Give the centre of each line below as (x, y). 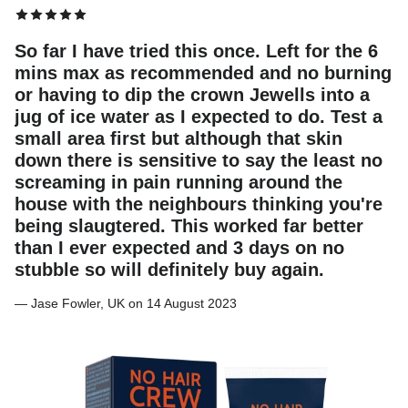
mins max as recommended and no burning (203, 73)
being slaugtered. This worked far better (189, 226)
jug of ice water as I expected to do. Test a (199, 117)
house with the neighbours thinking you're (199, 204)
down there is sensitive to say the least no (199, 161)
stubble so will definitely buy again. (169, 270)
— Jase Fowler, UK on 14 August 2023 (126, 304)
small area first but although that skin (178, 139)
